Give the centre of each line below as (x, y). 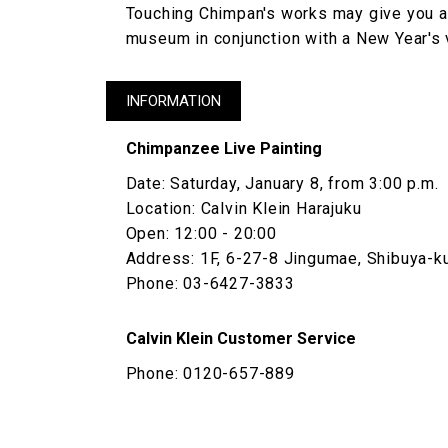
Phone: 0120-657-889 (210, 373)
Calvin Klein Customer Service (240, 338)
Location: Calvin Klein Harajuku (243, 208)
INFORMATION (173, 100)
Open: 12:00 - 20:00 (201, 233)
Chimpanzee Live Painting (223, 148)
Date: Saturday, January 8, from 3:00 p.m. (282, 183)
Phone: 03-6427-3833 (210, 283)
